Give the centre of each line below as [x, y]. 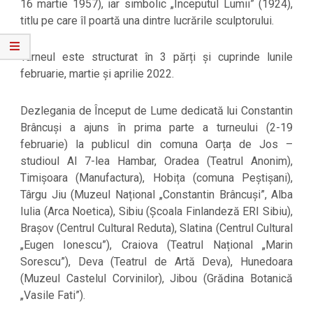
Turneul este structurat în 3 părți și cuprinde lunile [156, 57]
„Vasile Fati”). [53, 295]
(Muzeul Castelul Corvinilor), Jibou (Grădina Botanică [156, 278]
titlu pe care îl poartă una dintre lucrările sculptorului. [147, 20]
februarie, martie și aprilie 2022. [97, 74]
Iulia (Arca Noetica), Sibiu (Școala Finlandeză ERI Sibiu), [156, 211]
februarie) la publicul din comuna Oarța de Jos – [156, 144]
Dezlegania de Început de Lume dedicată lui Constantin [156, 110]
